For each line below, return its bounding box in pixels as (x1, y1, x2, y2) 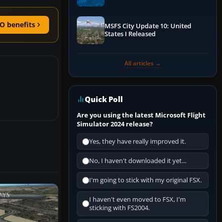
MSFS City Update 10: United (105, 22, 191, 31)
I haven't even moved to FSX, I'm (89, 195, 186, 204)
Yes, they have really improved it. (89, 137, 186, 146)
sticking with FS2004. (89, 204, 150, 213)
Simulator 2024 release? (77, 119, 153, 129)
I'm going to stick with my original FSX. (89, 176, 202, 185)
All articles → (124, 59, 161, 68)
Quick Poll (85, 94, 123, 105)
